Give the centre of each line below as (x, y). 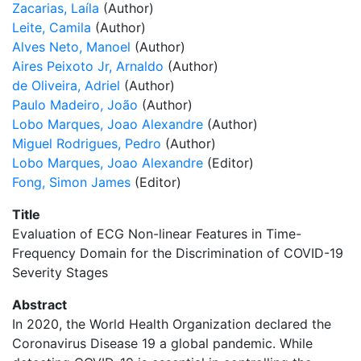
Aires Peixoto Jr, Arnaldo (88, 66)
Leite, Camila (52, 27)
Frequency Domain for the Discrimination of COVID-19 (178, 253)
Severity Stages (60, 272)
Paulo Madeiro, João (75, 105)
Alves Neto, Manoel (71, 47)
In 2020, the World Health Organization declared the (172, 324)
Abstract (39, 305)
